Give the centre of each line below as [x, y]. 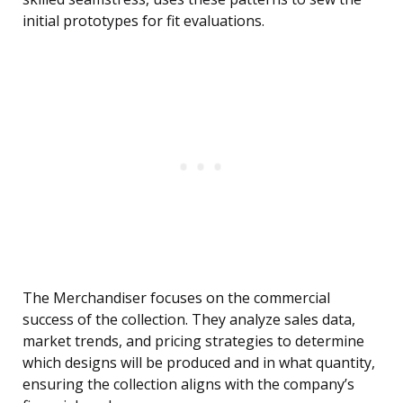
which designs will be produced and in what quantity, [199, 363]
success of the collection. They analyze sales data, [189, 320]
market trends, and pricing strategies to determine [193, 341]
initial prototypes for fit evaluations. [143, 21]
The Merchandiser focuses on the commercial [176, 298]
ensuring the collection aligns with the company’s [188, 385]
